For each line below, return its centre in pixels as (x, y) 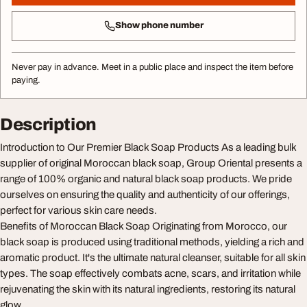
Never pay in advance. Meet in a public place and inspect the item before (152, 67)
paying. (26, 80)
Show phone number (159, 26)
